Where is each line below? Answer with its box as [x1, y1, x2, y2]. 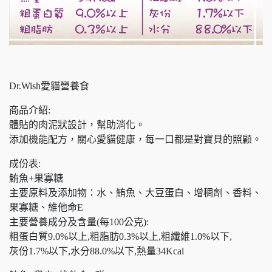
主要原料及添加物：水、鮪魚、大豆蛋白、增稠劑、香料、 [9, 187, 262, 198]
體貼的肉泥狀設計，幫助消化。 [9, 119, 145, 130]
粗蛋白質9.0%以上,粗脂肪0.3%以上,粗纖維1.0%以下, [9, 231, 232, 242]
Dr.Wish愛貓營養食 [9, 80, 89, 91]
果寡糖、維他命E [9, 202, 83, 212]
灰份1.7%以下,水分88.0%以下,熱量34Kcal [9, 245, 184, 256]
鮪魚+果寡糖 [9, 172, 63, 183]
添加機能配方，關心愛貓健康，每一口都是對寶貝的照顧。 [9, 134, 262, 144]
